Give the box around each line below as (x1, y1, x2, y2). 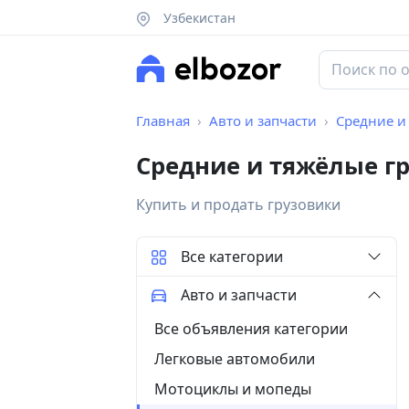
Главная (136, 111, 190, 131)
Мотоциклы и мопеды (154, 378, 311, 399)
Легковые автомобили (154, 348, 315, 369)
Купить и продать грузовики (136, 194, 341, 215)
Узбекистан (159, 8, 236, 26)
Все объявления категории (154, 318, 348, 339)
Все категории (181, 246, 283, 267)
